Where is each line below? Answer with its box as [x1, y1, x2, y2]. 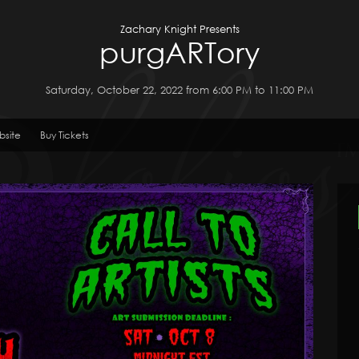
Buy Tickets [40, 129, 89, 142]
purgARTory [99, 34, 260, 70]
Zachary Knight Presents [119, 22, 240, 35]
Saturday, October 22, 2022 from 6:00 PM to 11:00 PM [46, 83, 313, 96]
